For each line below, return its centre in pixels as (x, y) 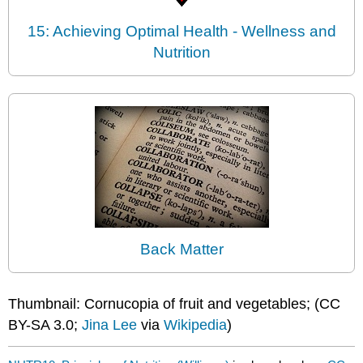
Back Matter (181, 250)
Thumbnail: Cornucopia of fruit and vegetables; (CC (175, 303)
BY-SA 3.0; (45, 325)
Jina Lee (110, 325)
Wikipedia (196, 325)
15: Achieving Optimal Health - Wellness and (181, 32)
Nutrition (181, 53)
